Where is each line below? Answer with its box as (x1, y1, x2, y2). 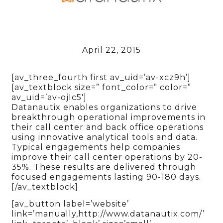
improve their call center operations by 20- (11, 152, 203, 162)
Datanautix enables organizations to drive (11, 102, 198, 112)
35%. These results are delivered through (11, 162, 197, 172)
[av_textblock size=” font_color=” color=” (11, 82, 192, 92)
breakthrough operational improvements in (11, 112, 206, 122)
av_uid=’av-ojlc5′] (11, 92, 87, 102)
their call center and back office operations (11, 122, 204, 132)
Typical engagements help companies (11, 142, 181, 152)
